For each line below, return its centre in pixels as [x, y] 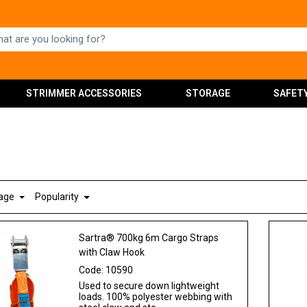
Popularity [58, 196]
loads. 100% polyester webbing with [156, 296]
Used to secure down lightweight [149, 285]
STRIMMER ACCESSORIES [84, 93]
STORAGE [208, 93]
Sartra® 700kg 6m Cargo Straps [149, 237]
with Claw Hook [112, 252]
